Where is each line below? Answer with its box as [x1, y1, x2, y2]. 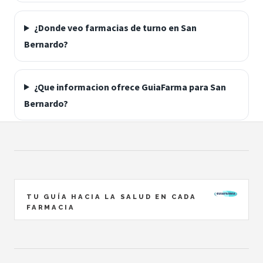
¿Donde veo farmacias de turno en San [33, 22, 197, 34]
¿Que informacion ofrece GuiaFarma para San [33, 80, 226, 93]
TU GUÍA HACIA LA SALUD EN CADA [26, 192, 197, 201]
